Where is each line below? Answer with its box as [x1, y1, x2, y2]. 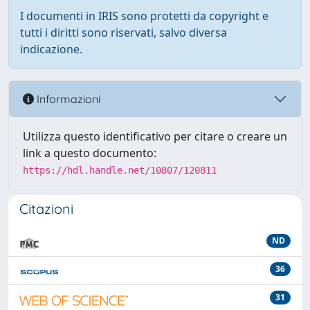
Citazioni [19, 200, 73, 217]
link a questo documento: [23, 145, 156, 161]
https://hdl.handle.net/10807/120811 [23, 165, 217, 176]
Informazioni [34, 91, 100, 106]
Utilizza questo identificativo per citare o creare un [23, 129, 287, 144]
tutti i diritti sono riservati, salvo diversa [20, 25, 227, 40]
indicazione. [20, 42, 82, 57]
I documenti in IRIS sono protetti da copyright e [20, 8, 268, 24]
